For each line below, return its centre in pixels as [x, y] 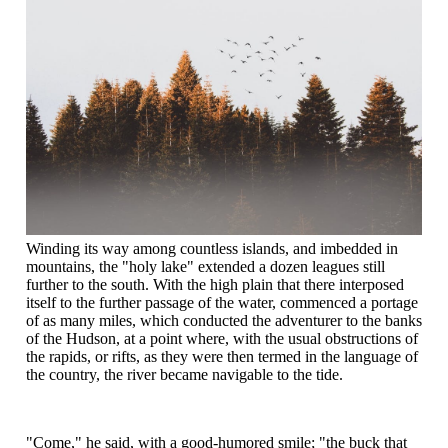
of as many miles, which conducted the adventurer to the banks [224, 320]
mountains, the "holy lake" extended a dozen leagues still [205, 266]
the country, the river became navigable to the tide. [184, 374]
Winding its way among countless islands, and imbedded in [212, 248]
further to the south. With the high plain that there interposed [215, 284]
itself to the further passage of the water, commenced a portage [222, 302]
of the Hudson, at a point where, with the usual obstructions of [222, 338]
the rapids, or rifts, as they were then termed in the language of [222, 356]
